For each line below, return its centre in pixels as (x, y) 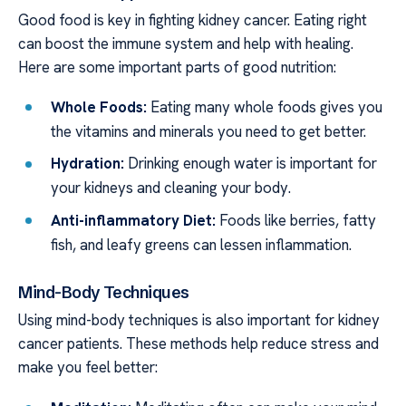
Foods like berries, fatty (296, 220)
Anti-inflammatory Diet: (134, 220)
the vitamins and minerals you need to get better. (209, 132)
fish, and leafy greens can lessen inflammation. (202, 244)
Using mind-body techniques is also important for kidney (199, 320)
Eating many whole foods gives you (265, 107)
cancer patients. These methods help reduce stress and (198, 344)
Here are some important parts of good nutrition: (177, 67)
